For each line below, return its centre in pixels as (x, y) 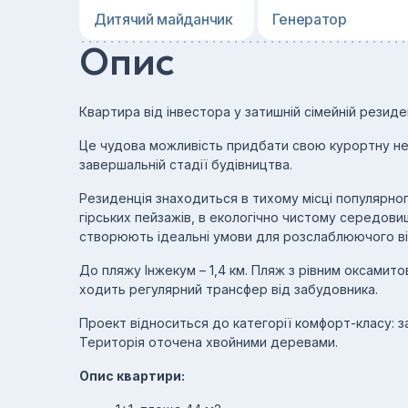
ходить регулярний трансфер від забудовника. (229, 289)
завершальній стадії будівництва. (186, 164)
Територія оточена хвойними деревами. (209, 342)
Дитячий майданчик (163, 19)
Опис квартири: (132, 376)
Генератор (309, 19)
